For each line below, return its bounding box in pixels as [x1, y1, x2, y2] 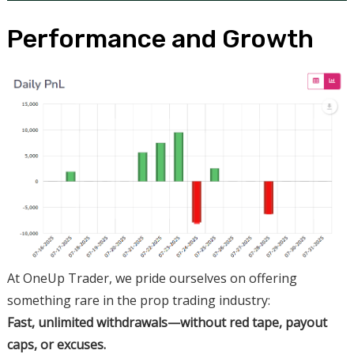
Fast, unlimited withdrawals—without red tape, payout [6, 314, 327, 332]
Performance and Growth [6, 23, 314, 54]
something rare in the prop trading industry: [6, 292, 270, 310]
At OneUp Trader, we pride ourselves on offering [6, 269, 297, 288]
